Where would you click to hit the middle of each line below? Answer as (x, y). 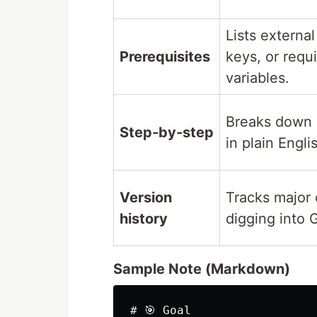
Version (146, 197)
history (144, 219)
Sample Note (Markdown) (202, 269)
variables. (258, 78)
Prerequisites (165, 57)
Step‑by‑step (167, 132)
